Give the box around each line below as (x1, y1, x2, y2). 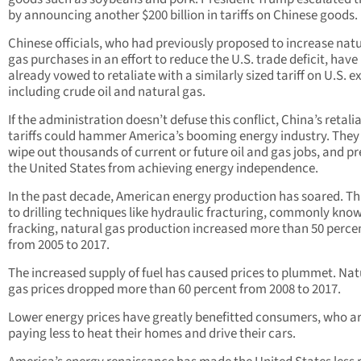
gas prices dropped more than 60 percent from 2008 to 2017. (8, 280, 341, 300)
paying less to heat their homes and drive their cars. (8, 324, 296, 344)
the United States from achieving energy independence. (8, 159, 318, 179)
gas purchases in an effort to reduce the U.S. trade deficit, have (8, 50, 358, 70)
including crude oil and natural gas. (8, 82, 205, 102)
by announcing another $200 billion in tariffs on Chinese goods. (8, 6, 358, 26)
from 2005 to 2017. (8, 235, 110, 255)
